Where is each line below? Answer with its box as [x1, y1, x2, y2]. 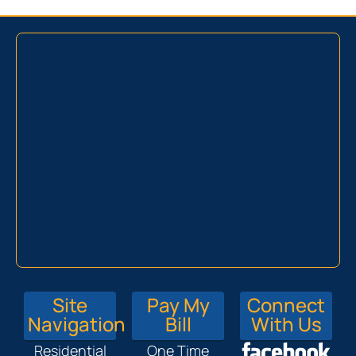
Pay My [146, 291, 210, 318]
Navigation [28, 310, 126, 337]
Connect [247, 291, 325, 318]
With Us [250, 310, 322, 337]
